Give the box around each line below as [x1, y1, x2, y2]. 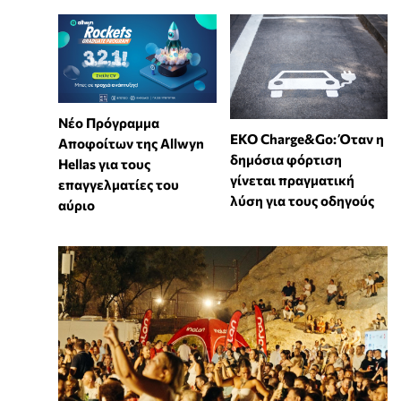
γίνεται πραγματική [229, 172, 354, 189]
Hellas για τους [58, 156, 150, 173]
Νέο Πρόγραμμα [58, 115, 159, 132]
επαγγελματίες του [58, 176, 179, 193]
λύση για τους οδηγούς [229, 192, 374, 209]
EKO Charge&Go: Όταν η [229, 131, 384, 148]
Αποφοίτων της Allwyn [58, 135, 204, 152]
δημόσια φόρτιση [229, 151, 342, 168]
